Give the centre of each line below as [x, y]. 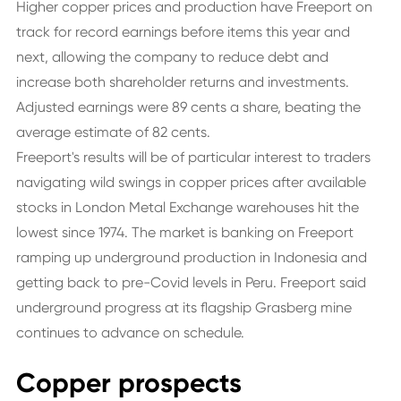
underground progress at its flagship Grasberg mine [183, 307]
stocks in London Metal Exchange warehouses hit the [187, 207]
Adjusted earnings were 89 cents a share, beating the [188, 107]
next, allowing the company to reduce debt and [172, 57]
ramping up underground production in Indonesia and [191, 257]
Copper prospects [128, 383]
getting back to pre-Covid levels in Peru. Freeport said [191, 282]
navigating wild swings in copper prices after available [191, 182]
